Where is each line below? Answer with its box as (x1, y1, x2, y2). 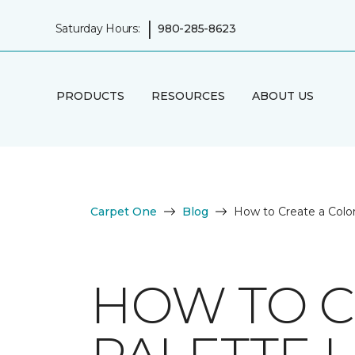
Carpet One (90, 204, 157, 219)
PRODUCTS (55, 88, 124, 103)
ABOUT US (251, 88, 314, 103)
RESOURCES (151, 88, 225, 103)
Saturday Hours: (55, 21, 140, 36)
